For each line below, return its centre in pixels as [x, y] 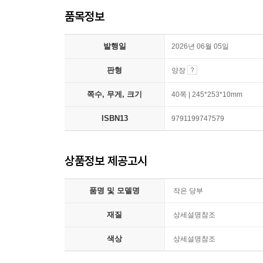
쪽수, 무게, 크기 [114, 94]
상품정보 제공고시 [106, 161]
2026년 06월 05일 [200, 46]
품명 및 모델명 [114, 190]
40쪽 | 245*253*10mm [207, 95]
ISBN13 [114, 118]
